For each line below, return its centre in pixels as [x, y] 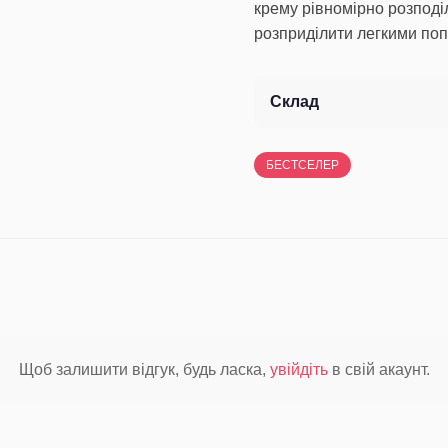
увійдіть [298, 369]
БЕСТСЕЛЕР [302, 165]
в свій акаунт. [378, 369]
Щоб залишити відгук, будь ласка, [144, 369]
